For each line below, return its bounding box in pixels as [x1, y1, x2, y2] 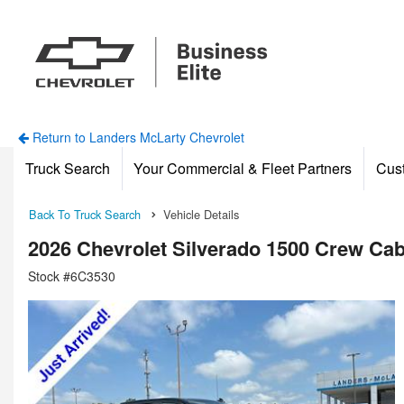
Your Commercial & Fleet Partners [133, 157, 353, 179]
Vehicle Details [163, 205, 239, 223]
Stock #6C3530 [28, 266, 115, 285]
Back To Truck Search [29, 205, 141, 223]
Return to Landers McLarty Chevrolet [28, 127, 244, 146]
